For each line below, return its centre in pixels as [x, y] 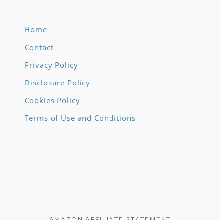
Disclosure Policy [57, 83]
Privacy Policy [51, 65]
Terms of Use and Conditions [80, 118]
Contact [39, 47]
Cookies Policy [52, 100]
